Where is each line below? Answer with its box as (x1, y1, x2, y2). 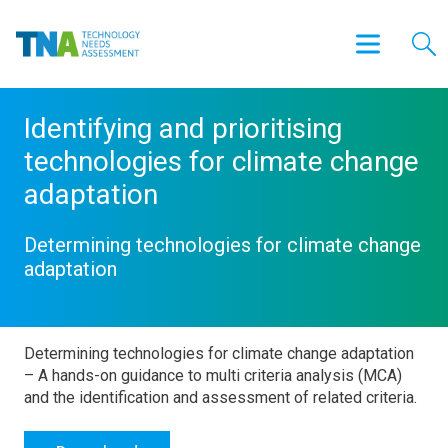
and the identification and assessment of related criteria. (24, 388, 417, 407)
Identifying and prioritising (24, 112, 342, 145)
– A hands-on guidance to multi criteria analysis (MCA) (24, 366, 402, 385)
